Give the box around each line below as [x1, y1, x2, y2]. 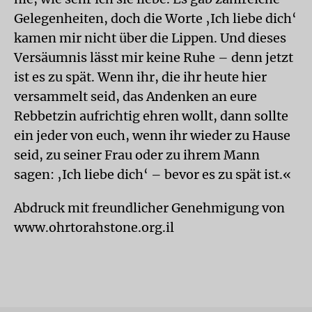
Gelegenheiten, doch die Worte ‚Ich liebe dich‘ [14, 10, 297, 26]
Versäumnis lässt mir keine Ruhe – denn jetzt [14, 49, 293, 65]
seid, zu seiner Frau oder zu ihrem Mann [14, 147, 260, 163]
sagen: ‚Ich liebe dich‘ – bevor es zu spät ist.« [14, 166, 291, 182]
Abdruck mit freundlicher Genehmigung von [14, 200, 285, 216]
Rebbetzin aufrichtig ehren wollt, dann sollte [14, 108, 288, 124]
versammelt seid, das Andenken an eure [14, 88, 257, 104]
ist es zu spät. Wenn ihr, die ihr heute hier [14, 69, 267, 85]
